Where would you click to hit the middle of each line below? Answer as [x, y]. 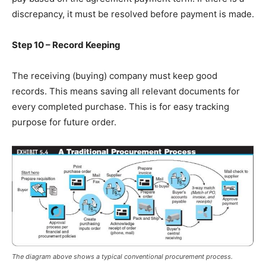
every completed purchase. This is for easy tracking [121, 106]
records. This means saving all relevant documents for [126, 91]
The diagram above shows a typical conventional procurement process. [122, 257]
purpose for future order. [64, 122]
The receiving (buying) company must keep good [115, 75]
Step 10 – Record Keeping [66, 45]
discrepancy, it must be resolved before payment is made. [133, 14]
